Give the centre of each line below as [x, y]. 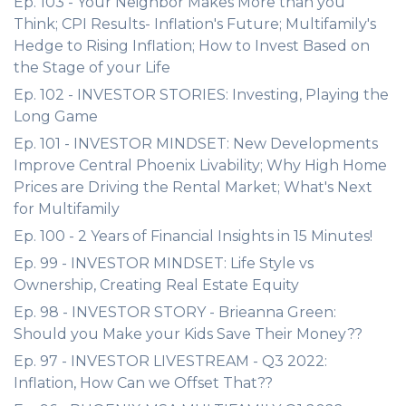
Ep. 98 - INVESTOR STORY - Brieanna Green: [175, 312]
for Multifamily [67, 209]
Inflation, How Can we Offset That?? [143, 383]
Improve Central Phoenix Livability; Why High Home [200, 165]
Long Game [56, 116]
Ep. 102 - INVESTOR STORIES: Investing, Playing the [201, 95]
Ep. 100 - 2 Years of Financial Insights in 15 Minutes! [193, 236]
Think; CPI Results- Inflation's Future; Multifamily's [195, 24]
